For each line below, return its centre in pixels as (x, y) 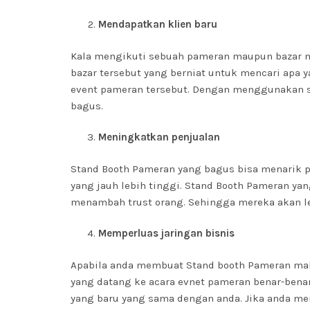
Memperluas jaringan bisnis (166, 233)
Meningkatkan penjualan (159, 137)
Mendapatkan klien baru (158, 24)
